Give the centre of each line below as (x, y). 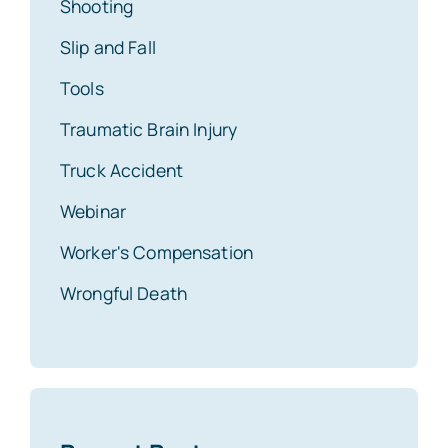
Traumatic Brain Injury (149, 128)
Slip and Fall (108, 46)
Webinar (93, 210)
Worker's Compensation (156, 251)
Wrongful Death (123, 292)
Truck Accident (121, 169)
